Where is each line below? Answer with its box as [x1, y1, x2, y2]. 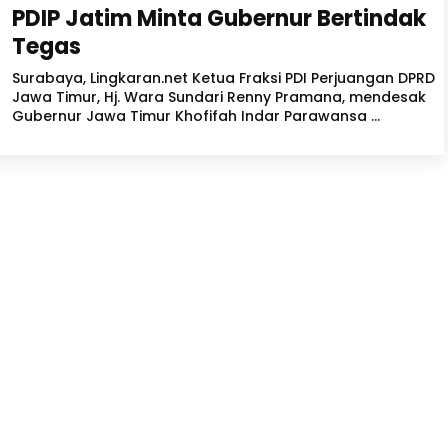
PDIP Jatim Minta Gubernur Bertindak [12, 3, 426, 34]
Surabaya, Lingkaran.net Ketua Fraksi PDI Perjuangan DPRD [12, 68, 435, 88]
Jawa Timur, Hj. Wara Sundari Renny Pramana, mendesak [12, 87, 426, 107]
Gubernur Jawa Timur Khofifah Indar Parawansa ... [12, 106, 380, 126]
